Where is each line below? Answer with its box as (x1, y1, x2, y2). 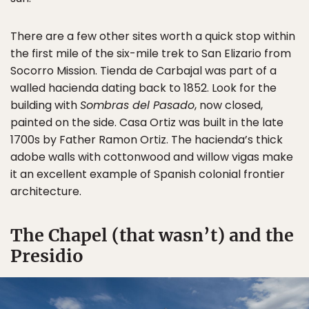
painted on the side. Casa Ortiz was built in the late (10, 114, 283, 130)
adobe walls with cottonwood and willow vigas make (10, 148, 293, 165)
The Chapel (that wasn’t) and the (10, 223, 294, 246)
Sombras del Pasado (80, 97, 195, 113)
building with (10, 97, 80, 113)
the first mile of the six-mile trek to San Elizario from (10, 45, 291, 61)
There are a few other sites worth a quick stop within (10, 28, 295, 44)
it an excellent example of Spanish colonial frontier (10, 166, 285, 182)
